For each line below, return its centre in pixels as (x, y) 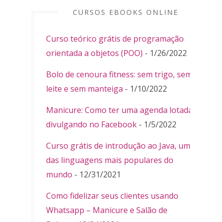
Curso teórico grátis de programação (115, 39)
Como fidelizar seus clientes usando (112, 196)
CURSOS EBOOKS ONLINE (125, 12)
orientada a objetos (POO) (94, 53)
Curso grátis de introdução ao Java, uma (120, 146)
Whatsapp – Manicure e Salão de (107, 210)
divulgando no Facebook (91, 125)
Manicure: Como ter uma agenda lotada (119, 110)
